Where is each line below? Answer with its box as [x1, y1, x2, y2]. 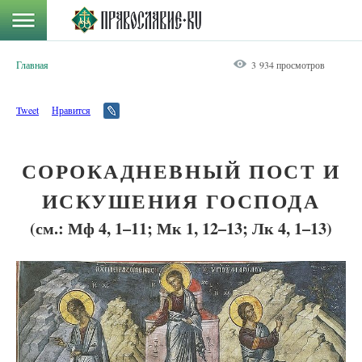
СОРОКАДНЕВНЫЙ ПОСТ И [21, 156, 341, 186]
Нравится [52, 103, 90, 116]
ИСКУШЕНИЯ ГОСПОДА [41, 186, 321, 216]
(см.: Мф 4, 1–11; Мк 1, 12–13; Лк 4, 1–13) [30, 216, 332, 240]
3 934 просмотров [251, 58, 325, 71]
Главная [16, 58, 48, 71]
